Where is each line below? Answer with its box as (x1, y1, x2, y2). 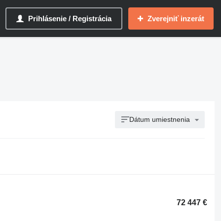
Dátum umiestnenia (129, 115, 190, 123)
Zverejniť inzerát (147, 14, 204, 23)
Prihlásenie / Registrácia (28, 14, 111, 23)
